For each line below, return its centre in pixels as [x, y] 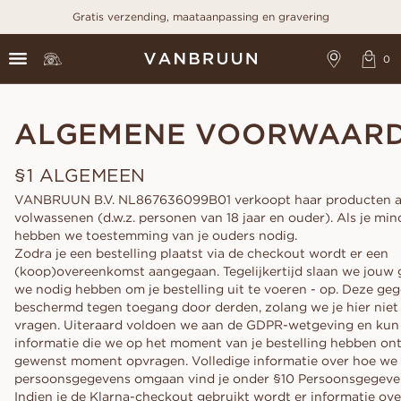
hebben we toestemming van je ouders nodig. [156, 235]
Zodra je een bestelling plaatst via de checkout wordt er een [201, 253]
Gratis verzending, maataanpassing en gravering [200, 17]
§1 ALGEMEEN [80, 175]
